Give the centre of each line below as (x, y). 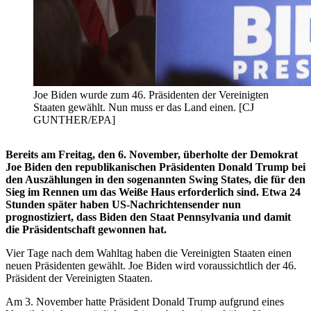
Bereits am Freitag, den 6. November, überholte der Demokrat (152, 155)
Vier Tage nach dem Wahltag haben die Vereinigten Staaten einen (149, 253)
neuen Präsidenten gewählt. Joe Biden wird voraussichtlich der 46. (151, 266)
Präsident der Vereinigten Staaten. (79, 278)
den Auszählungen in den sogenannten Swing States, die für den (155, 180)
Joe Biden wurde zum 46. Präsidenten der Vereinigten (151, 95)
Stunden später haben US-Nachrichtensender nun (123, 205)
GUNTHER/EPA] (74, 120)
